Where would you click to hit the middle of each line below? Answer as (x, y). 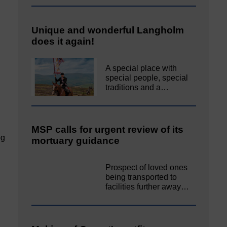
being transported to (141, 177)
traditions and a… (137, 87)
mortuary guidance (75, 141)
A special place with (141, 68)
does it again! (63, 42)
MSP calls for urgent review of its (107, 130)
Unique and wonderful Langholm (108, 30)
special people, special (147, 78)
